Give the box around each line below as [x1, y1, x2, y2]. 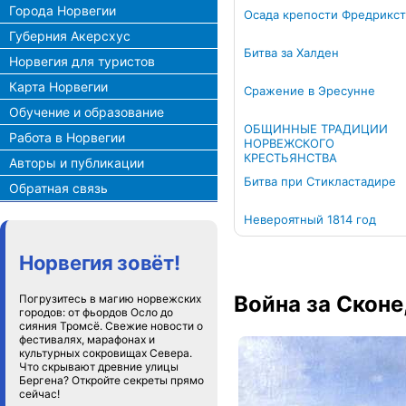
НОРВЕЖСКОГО [244, 136, 334, 150]
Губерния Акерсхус [9, 28, 130, 43]
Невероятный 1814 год [244, 212, 376, 227]
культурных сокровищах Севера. [19, 346, 192, 360]
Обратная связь [9, 180, 108, 196]
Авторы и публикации [9, 155, 144, 170]
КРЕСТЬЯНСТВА [244, 150, 337, 165]
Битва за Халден [244, 45, 339, 60]
